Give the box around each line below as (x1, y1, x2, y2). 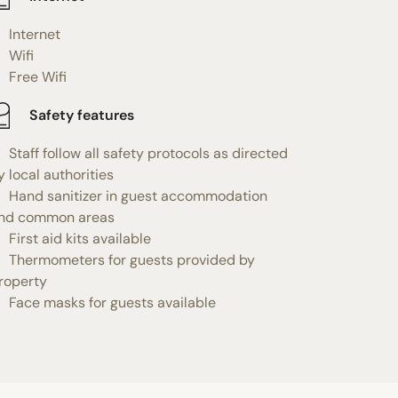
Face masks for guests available (8, 292, 216, 312)
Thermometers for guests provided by (8, 250, 255, 269)
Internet (8, 24, 60, 44)
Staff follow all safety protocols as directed (8, 143, 288, 163)
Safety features (28, 106, 134, 125)
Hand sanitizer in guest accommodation (8, 186, 267, 205)
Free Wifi (8, 67, 67, 86)
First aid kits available (8, 228, 151, 248)
